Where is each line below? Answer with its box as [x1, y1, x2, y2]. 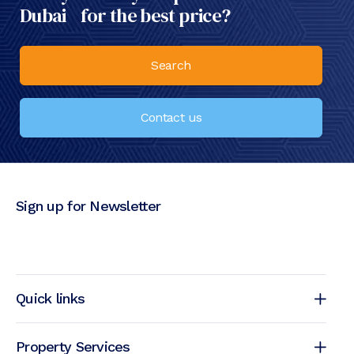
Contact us [140, 110, 202, 126]
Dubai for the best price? [20, 2, 231, 29]
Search [151, 58, 191, 73]
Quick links [16, 290, 85, 307]
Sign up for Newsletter [16, 198, 161, 215]
